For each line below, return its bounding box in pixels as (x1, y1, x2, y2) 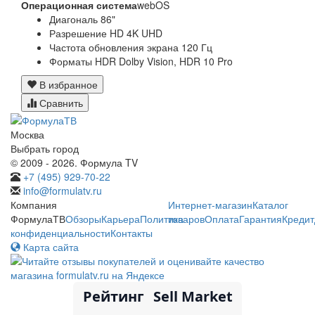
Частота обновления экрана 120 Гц (49, 39, 212, 54)
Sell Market (153, 286, 233, 306)
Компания (11, 198, 57, 212)
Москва (11, 127, 44, 142)
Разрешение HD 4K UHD (49, 25, 162, 40)
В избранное (37, 77, 98, 91)
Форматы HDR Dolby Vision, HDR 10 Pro (49, 53, 233, 68)
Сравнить (37, 95, 83, 110)
